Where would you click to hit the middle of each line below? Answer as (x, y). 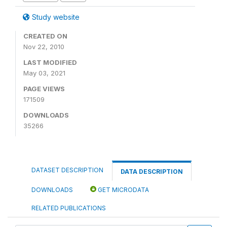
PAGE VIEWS (44, 88)
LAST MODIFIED (50, 62)
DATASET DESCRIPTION (67, 170)
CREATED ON (45, 36)
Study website (55, 17)
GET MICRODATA (123, 190)
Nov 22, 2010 (44, 46)
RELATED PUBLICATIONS (69, 208)
